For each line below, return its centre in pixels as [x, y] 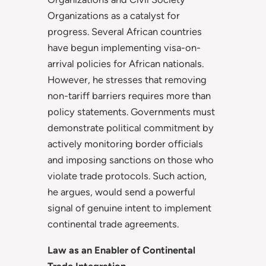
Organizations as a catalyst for [114, 16]
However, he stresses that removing [127, 80]
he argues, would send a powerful [121, 192]
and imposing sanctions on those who [131, 160]
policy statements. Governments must [131, 112]
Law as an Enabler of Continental [121, 250]
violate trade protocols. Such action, [127, 176]
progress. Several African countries [125, 32]
